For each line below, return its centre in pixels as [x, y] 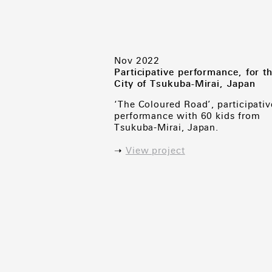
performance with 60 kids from [187, 116]
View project [155, 151]
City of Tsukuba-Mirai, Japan [185, 84]
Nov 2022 [137, 61]
